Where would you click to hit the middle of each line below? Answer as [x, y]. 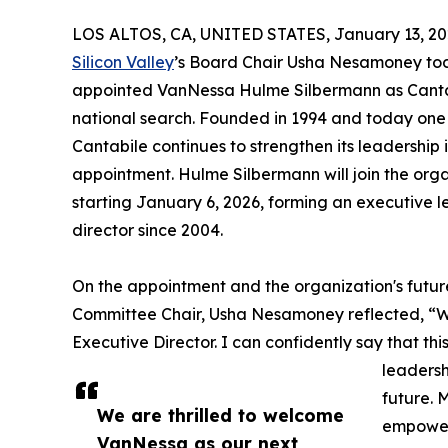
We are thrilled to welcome [220, 415]
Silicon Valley [123, 62]
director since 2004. [147, 230]
